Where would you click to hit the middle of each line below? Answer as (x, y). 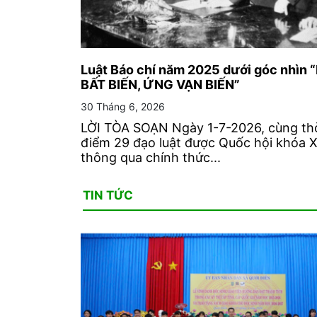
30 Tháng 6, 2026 (123, 107)
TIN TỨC (108, 195)
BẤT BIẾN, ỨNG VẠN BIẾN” (160, 85)
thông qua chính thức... (151, 158)
